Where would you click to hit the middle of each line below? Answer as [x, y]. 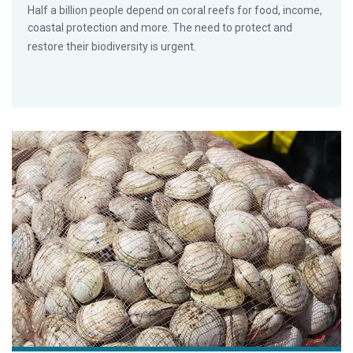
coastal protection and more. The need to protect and [160, 27]
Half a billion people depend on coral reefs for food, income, [175, 10]
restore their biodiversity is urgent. [112, 46]
